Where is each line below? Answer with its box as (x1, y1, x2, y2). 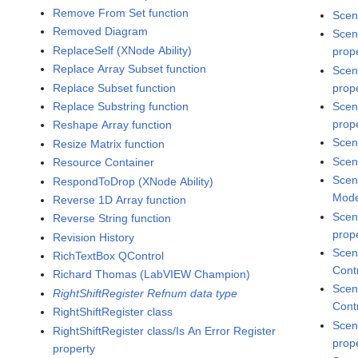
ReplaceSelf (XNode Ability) (53, 43, 193, 57)
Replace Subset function (53, 81, 177, 94)
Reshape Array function (53, 118, 173, 132)
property (53, 341, 96, 355)
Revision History (53, 230, 135, 244)
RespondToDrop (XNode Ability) (53, 174, 214, 188)
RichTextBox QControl (53, 249, 165, 263)
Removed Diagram (53, 25, 149, 38)
